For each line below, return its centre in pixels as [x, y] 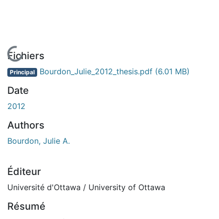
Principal [22, 72]
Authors [26, 125]
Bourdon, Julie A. [39, 141]
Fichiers [26, 55]
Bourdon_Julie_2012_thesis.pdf [96, 71]
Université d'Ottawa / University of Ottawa [86, 187]
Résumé [26, 206]
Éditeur [24, 171]
